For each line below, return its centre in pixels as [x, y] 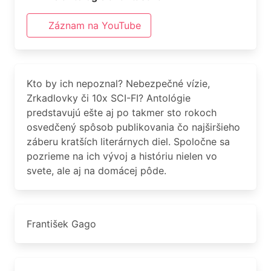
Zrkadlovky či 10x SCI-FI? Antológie [109, 98]
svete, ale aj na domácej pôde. [96, 171]
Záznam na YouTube [95, 25]
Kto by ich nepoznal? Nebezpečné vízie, [118, 83]
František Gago [61, 224]
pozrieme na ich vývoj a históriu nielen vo [122, 156]
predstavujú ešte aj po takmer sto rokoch [122, 113]
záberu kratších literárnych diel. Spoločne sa [128, 142]
